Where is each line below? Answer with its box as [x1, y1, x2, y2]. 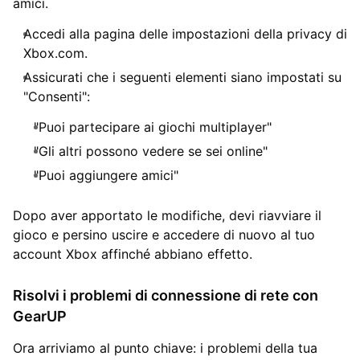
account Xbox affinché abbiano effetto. [13, 245, 252, 262]
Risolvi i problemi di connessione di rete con [13, 286, 318, 304]
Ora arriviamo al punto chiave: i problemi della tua [13, 339, 317, 356]
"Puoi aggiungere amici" [34, 166, 178, 183]
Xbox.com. [23, 44, 88, 61]
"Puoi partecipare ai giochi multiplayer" [34, 118, 272, 135]
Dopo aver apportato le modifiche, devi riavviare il [13, 207, 321, 223]
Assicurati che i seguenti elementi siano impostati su [23, 68, 342, 85]
